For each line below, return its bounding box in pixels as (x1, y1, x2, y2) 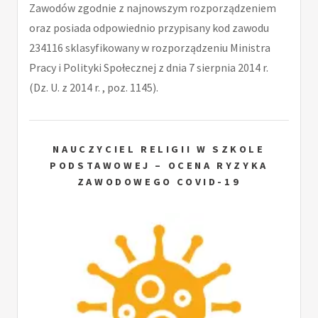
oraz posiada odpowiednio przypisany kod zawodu (29, 21, 269, 35)
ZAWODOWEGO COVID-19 (77, 175, 241, 189)
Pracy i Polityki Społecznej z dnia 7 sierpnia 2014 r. (29, 60, 268, 75)
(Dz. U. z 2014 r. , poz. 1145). (29, 80, 158, 95)
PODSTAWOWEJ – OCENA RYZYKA (50, 159, 268, 172)
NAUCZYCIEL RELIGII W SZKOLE (53, 143, 265, 156)
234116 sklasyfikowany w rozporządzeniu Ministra (29, 40, 270, 55)
